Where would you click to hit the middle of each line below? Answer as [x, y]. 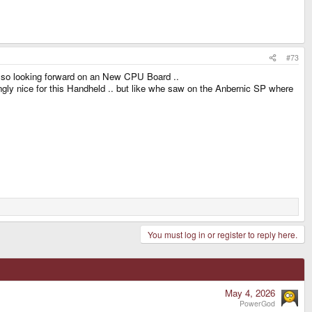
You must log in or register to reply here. [223, 234]
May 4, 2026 [250, 292]
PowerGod [257, 303]
